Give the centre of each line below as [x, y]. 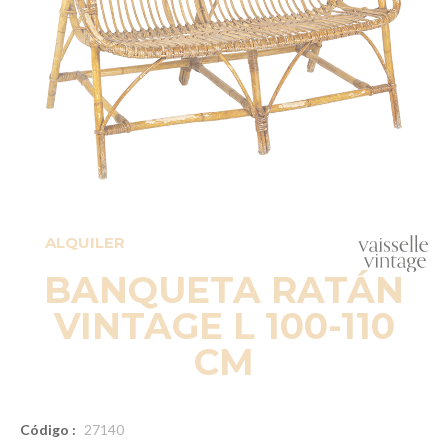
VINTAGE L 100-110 [224, 326]
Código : [48, 430]
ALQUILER [84, 242]
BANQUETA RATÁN [224, 290]
